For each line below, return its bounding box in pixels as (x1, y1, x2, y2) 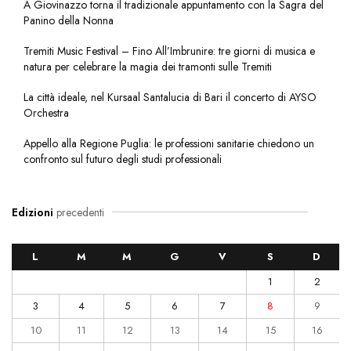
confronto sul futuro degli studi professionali (24, 150, 222, 167)
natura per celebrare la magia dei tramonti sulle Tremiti (24, 58, 272, 74)
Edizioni (12, 204, 53, 220)
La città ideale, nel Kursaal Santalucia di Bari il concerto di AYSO (24, 89, 317, 105)
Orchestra (24, 104, 69, 121)
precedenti (53, 204, 104, 220)
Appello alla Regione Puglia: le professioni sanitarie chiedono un (24, 135, 314, 151)
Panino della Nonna (24, 12, 114, 28)
